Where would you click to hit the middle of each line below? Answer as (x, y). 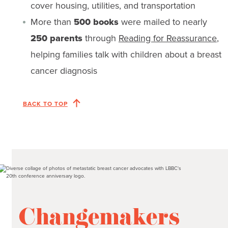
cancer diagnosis (64, 70)
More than (52, 22)
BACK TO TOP (45, 104)
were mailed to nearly (163, 22)
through (100, 38)
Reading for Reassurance (167, 38)
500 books (96, 22)
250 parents (56, 38)
